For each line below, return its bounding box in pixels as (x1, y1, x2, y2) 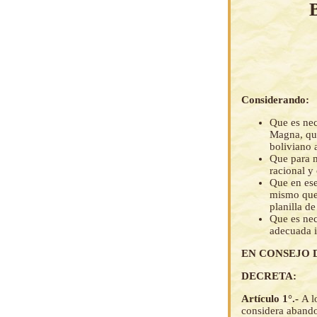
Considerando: (241, 94, 309, 106)
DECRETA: (241, 270, 296, 282)
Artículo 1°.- (241, 293, 301, 305)
